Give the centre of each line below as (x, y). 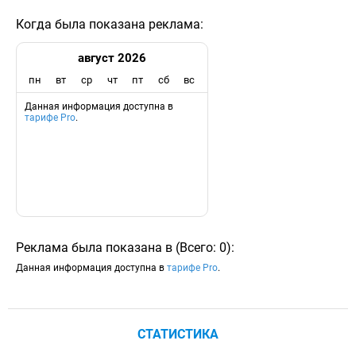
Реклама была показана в (94, 247)
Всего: (198, 247)
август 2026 (112, 58)
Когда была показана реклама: (110, 24)
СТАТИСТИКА (178, 334)
